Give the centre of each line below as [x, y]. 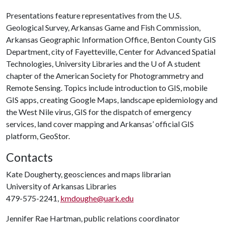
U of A [162, 64]
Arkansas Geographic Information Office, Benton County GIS [111, 39]
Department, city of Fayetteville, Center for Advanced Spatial [111, 51]
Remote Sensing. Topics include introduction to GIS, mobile [107, 88]
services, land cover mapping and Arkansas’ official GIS [100, 124]
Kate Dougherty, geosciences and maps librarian [88, 174]
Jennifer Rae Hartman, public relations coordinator [93, 218]
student [187, 64]
